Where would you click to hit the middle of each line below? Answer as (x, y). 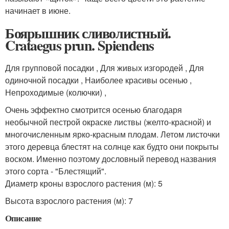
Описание (24, 218)
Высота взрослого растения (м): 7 (69, 201)
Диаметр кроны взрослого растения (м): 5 (84, 183)
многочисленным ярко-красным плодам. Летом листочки (112, 134)
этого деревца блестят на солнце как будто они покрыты (112, 146)
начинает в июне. (38, 10)
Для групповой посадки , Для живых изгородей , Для (105, 68)
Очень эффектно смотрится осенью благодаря (94, 110)
